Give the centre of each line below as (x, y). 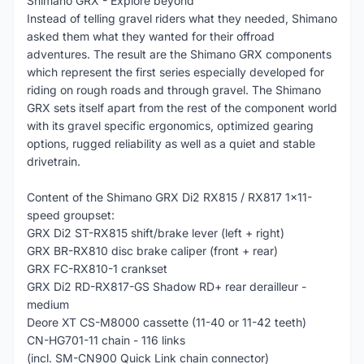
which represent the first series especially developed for (175, 72)
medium (48, 304)
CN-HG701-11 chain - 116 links (106, 340)
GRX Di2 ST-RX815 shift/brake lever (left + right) (156, 233)
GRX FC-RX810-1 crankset (97, 269)
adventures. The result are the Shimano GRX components (179, 54)
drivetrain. (54, 161)
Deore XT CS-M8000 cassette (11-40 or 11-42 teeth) (167, 322)
